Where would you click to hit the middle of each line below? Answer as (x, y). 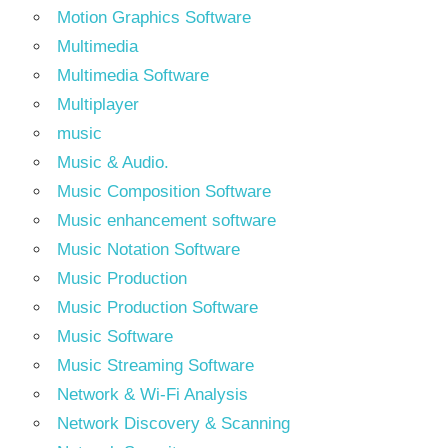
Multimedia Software (133, 75)
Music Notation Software (148, 249)
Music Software (115, 336)
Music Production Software (157, 307)
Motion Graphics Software (154, 17)
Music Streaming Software (155, 365)
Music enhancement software (166, 220)
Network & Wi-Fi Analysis (152, 394)
